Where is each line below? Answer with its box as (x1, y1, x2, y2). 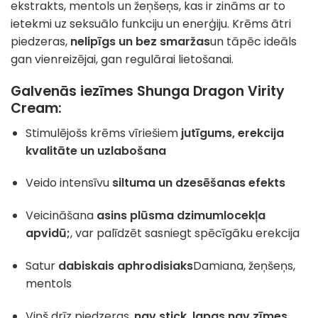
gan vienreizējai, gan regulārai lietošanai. (11, 51, 234, 68)
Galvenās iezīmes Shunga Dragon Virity (11, 82, 285, 102)
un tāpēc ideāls (210, 33, 297, 50)
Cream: (11, 99, 62, 119)
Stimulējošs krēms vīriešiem (25, 124, 181, 141)
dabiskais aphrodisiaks (57, 258, 193, 275)
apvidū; (25, 225, 70, 242)
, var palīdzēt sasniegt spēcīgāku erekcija (70, 225, 300, 242)
